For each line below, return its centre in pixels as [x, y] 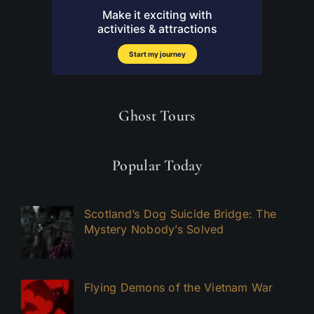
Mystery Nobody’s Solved [154, 229]
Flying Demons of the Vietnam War [179, 287]
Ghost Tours [157, 116]
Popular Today [157, 166]
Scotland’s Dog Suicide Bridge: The [180, 213]
